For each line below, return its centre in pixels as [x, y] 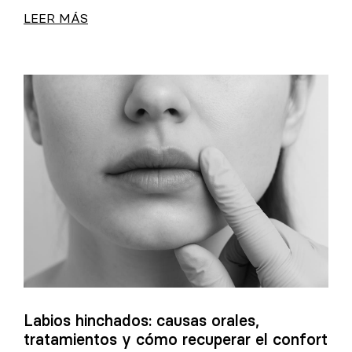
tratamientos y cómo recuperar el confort [176, 339]
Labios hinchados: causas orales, [141, 321]
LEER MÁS [56, 18]
